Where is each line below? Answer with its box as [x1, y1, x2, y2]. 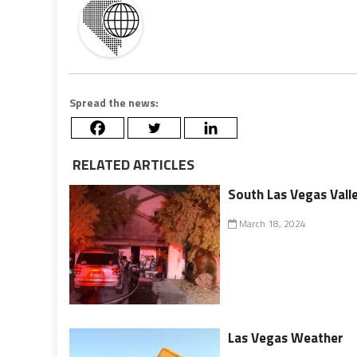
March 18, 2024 [237, 216, 307, 231]
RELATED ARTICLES [69, 154, 194, 175]
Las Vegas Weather [228, 328, 344, 348]
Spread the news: [69, 94, 159, 111]
